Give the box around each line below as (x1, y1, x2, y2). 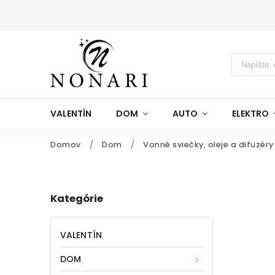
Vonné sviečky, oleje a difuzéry (143, 139, 274, 150)
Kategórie (50, 192, 103, 206)
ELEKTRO (232, 107, 269, 120)
